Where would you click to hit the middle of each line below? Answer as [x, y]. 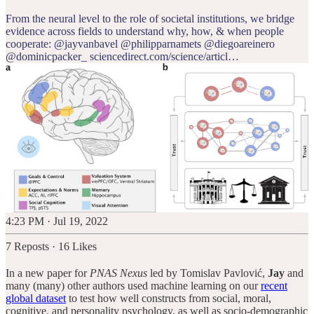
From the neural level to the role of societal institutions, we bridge [150, 18]
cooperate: [30, 43]
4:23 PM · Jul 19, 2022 [57, 221]
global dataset [36, 298]
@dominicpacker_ [46, 56]
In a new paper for [48, 273]
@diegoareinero [239, 43]
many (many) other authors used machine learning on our [133, 285]
